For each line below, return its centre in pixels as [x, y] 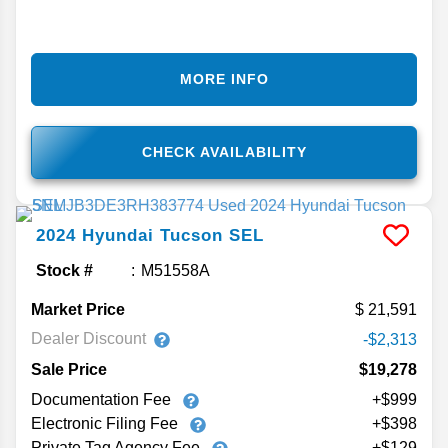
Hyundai [118, 235]
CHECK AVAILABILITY [224, 151]
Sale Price [69, 369]
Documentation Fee [103, 399]
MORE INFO [224, 78]
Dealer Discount [88, 339]
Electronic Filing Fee [106, 423]
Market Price [78, 309]
